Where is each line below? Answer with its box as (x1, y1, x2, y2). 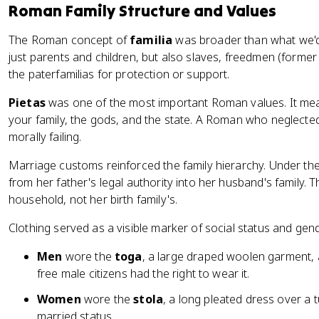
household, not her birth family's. (9, 192, 178, 207)
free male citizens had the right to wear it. (37, 266, 250, 281)
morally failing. (9, 129, 82, 145)
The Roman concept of (9, 32, 130, 48)
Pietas (9, 95, 46, 110)
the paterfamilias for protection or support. (9, 66, 230, 82)
